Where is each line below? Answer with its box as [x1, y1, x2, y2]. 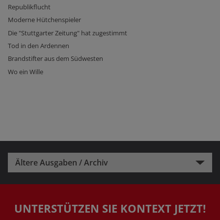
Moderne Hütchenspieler [8, 15, 81, 25]
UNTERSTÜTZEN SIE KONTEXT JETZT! [14, 200, 206, 216]
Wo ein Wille [8, 67, 43, 76]
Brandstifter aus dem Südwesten [8, 54, 103, 63]
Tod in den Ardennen [8, 41, 69, 50]
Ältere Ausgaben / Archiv [15, 157, 108, 168]
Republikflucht [8, 2, 51, 11]
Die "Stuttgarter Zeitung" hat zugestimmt [8, 28, 127, 37]
